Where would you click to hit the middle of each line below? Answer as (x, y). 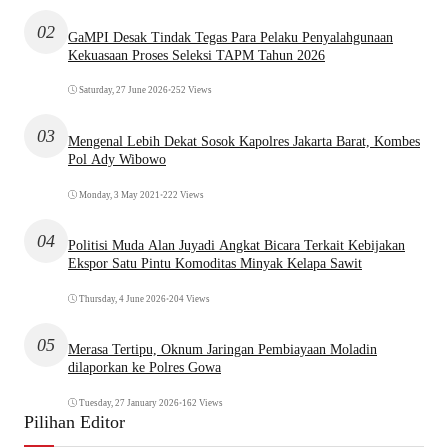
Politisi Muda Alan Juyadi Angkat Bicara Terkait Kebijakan (236, 246)
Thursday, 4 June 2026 (122, 298)
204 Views (189, 298)
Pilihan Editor (74, 421)
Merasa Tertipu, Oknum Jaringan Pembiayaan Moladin (222, 350)
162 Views (202, 402)
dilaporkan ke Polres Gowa (144, 368)
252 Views (191, 90)
